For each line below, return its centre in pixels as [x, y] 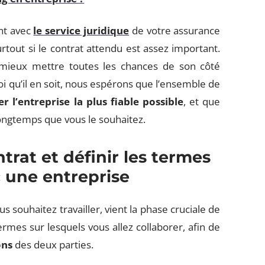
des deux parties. [53, 245]
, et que [202, 101]
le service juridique [81, 30]
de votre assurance [175, 30]
